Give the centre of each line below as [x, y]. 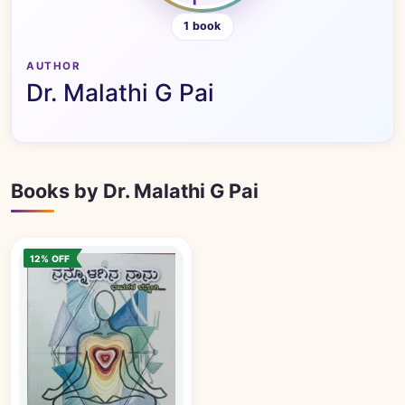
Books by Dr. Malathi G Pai [135, 191]
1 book [202, 26]
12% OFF [50, 258]
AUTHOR [54, 66]
